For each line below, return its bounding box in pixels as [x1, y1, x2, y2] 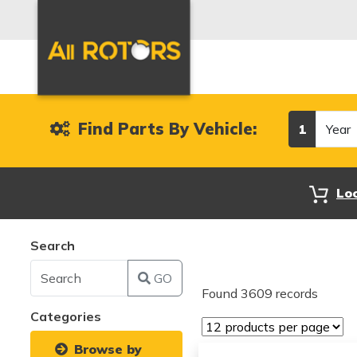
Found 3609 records [202, 285, 319, 301]
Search [30, 237, 75, 253]
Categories [30, 308, 101, 324]
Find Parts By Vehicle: [73, 119, 257, 139]
